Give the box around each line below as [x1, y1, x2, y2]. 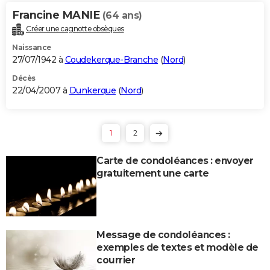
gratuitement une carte [96, 167, 209, 179]
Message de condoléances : [96, 228, 230, 240]
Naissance [12, 42, 51, 52]
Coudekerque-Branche [64, 54, 158, 65]
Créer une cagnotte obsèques [26, 24, 124, 33]
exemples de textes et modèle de [96, 241, 259, 253]
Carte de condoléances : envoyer [96, 154, 254, 166]
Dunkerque [69, 84, 116, 96]
